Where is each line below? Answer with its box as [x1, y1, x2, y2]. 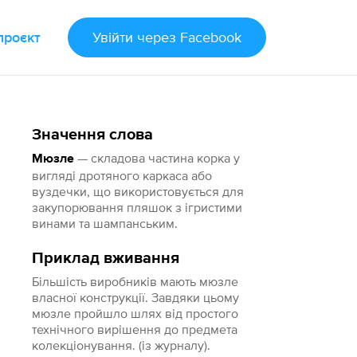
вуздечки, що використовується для [32, 184, 245, 198]
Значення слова [32, 127, 154, 143]
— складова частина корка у [74, 151, 241, 165]
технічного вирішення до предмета [32, 322, 238, 336]
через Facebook [136, 29, 241, 45]
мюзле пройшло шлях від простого [32, 306, 239, 320]
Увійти [92, 29, 133, 45]
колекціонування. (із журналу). [32, 338, 211, 352]
